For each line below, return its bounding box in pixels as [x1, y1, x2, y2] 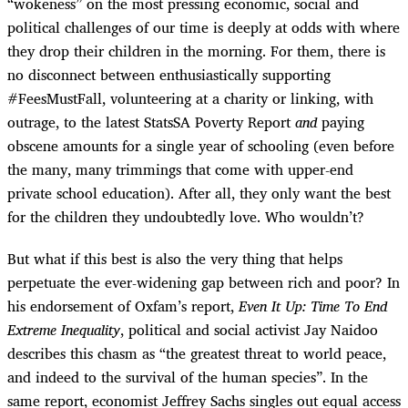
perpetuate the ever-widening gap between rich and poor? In [7, 270, 400, 294]
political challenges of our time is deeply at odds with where [7, 15, 400, 39]
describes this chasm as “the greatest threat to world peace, [7, 341, 386, 365]
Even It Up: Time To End [239, 293, 387, 318]
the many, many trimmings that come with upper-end [7, 157, 353, 181]
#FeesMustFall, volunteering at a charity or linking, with [7, 86, 373, 110]
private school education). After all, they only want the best [7, 180, 391, 205]
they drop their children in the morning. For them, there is [7, 38, 385, 63]
